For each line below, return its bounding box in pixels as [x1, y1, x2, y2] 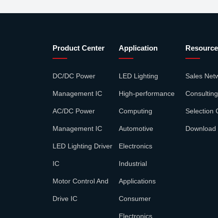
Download [185, 124, 217, 132]
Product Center [52, 44, 105, 53]
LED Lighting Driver [52, 142, 112, 150]
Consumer [119, 194, 151, 202]
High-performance [119, 89, 175, 97]
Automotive [119, 124, 154, 132]
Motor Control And [52, 177, 109, 185]
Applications [119, 177, 156, 185]
